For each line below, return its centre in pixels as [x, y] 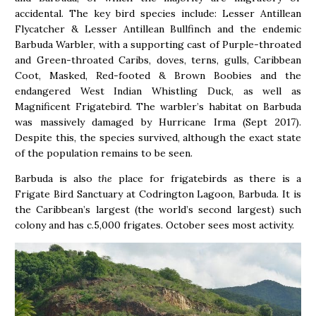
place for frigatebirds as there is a [207, 179]
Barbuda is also [54, 179]
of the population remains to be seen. [104, 153]
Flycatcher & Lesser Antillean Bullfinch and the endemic [158, 29]
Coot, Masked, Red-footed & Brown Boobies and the [158, 76]
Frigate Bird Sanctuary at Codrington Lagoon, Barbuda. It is [158, 194]
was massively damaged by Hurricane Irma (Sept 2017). [158, 122]
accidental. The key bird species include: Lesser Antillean [158, 14]
